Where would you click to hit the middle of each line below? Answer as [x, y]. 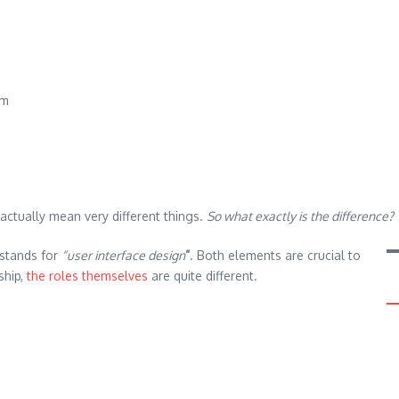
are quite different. [203, 276]
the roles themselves [87, 276]
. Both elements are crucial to [275, 255]
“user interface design [123, 255]
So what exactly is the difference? [300, 216]
